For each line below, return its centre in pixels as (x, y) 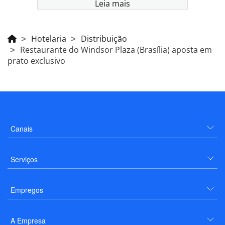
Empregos (27, 190)
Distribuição (104, 38)
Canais (22, 128)
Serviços (24, 159)
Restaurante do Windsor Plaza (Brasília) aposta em (116, 49)
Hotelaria (49, 38)
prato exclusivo (36, 61)
